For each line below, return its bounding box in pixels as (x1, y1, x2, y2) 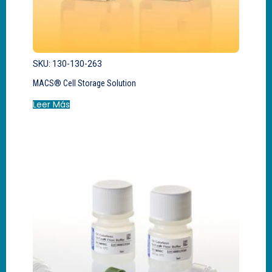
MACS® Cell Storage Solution (33, 78, 136, 88)
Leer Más (33, 98, 70, 110)
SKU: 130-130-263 (33, 58, 102, 69)
